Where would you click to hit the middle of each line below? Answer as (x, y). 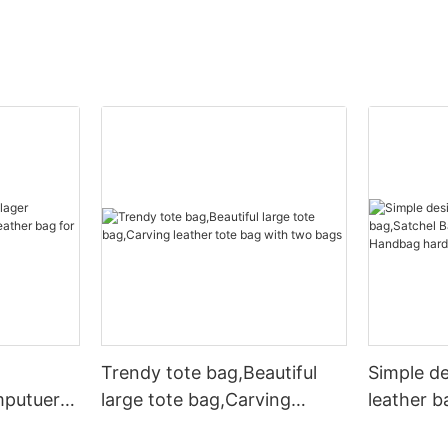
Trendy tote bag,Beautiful (209, 373)
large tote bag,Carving (196, 400)
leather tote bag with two (209, 427)
